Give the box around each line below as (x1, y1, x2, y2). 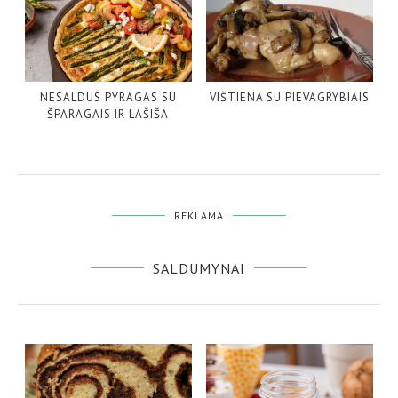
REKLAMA (174, 209, 224, 223)
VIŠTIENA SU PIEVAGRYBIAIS (209, 90, 370, 106)
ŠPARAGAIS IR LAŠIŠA (47, 107, 170, 123)
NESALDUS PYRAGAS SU (39, 90, 177, 106)
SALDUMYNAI (153, 259, 245, 278)
